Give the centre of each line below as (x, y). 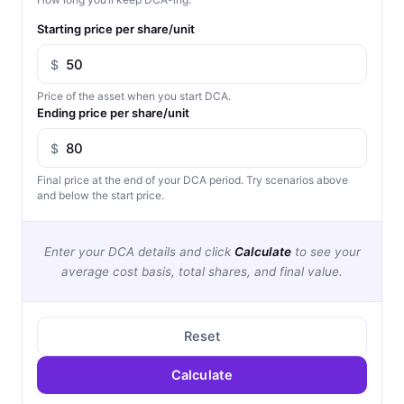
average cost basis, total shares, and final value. (202, 272)
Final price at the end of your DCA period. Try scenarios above (193, 180)
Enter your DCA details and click (139, 252)
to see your (326, 252)
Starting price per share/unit (116, 29)
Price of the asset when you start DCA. (134, 96)
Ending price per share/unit (113, 113)
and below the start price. (101, 196)
